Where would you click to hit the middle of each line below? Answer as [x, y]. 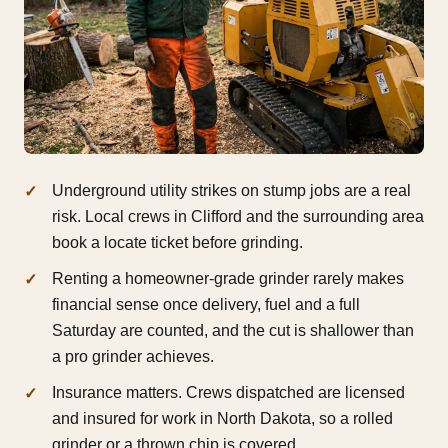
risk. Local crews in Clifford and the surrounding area [238, 217]
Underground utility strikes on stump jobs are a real [231, 191]
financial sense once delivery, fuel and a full [206, 305]
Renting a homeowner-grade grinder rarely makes [228, 279]
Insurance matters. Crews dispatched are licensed [228, 393]
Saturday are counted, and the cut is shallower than [233, 331]
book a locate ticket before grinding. [177, 243]
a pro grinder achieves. [133, 357]
